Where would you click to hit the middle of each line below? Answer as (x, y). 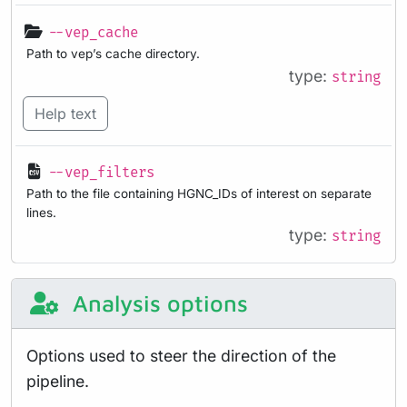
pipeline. (58, 381)
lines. (41, 213)
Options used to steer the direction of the (181, 355)
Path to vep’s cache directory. (113, 53)
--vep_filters (101, 174)
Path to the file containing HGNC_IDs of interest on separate (199, 194)
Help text (65, 113)
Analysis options (157, 303)
